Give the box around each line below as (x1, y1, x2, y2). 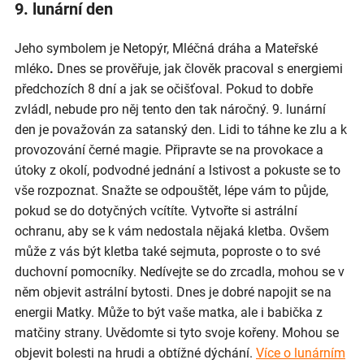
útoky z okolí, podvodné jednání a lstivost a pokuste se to (15, 162, 340, 179)
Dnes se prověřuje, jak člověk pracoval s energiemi (57, 61, 343, 77)
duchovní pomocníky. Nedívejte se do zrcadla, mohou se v (15, 264, 344, 280)
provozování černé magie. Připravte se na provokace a (15, 142, 323, 158)
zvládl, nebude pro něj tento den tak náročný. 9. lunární (15, 102, 326, 118)
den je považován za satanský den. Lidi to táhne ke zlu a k (15, 122, 347, 138)
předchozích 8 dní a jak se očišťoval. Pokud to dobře (15, 81, 313, 97)
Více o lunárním (256, 345, 345, 362)
